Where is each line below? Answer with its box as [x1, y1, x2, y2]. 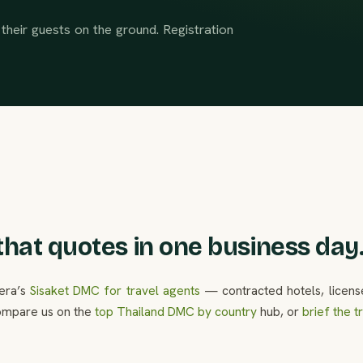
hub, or [257, 303, 302, 321]
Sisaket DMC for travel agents [29, 282, 200, 300]
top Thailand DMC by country [95, 303, 257, 321]
